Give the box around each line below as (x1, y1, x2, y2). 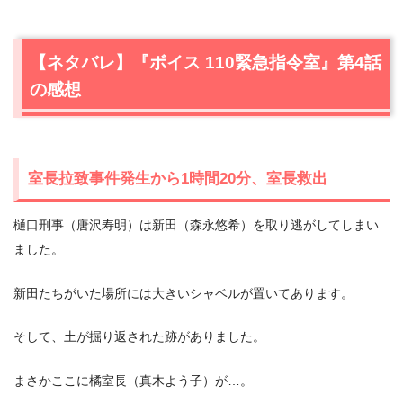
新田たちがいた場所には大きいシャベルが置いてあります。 (13, 285, 354, 300)
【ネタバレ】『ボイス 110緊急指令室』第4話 (30, 52, 381, 72)
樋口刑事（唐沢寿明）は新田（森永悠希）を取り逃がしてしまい (13, 217, 379, 232)
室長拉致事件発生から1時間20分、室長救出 (28, 168, 327, 187)
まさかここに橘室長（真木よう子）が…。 (13, 372, 253, 388)
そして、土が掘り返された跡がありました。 (13, 329, 265, 345)
